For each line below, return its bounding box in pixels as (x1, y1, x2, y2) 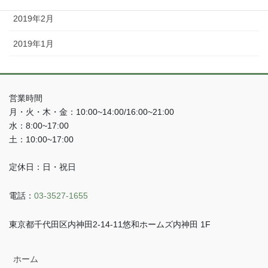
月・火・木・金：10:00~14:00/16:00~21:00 (9, 106, 174, 117)
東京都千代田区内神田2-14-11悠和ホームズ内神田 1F (9, 219, 211, 229)
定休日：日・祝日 (9, 162, 76, 172)
